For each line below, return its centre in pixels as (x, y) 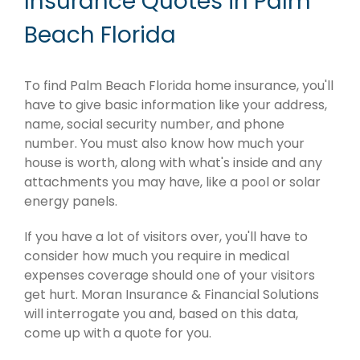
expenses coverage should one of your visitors (170, 276)
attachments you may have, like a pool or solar (172, 182)
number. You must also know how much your (164, 144)
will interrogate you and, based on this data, (161, 314)
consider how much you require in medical (157, 256)
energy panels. (71, 202)
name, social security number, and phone (154, 125)
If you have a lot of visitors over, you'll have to (166, 237)
